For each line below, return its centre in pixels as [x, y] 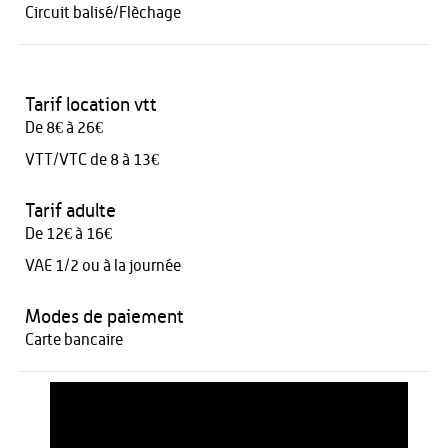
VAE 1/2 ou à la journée [103, 266]
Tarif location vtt [91, 105]
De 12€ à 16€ [68, 234]
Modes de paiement [104, 317]
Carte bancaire [74, 340]
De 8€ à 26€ [64, 128]
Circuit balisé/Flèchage [103, 13]
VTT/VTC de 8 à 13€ [92, 160]
